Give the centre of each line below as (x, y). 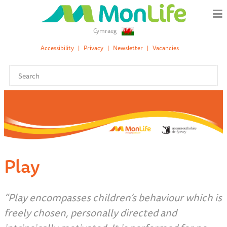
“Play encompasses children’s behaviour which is (113, 198)
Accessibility (57, 48)
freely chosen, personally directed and (90, 213)
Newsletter (128, 48)
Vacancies (165, 48)
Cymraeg (105, 31)
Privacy (93, 48)
